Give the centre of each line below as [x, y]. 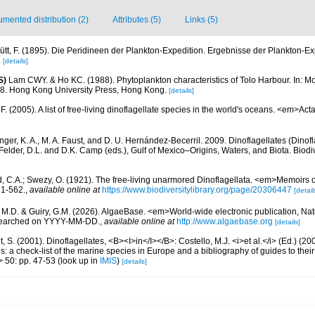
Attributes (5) [137, 20]
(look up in [78, 261]
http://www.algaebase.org [225, 221]
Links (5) [201, 20]
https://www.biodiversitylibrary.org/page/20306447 [197, 190]
